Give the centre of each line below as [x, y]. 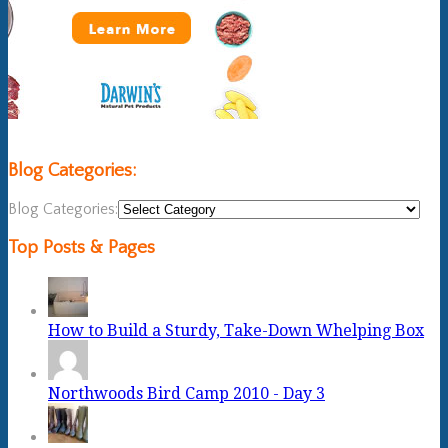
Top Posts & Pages [81, 248]
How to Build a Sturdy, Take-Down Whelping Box [236, 330]
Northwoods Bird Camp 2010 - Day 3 [186, 393]
